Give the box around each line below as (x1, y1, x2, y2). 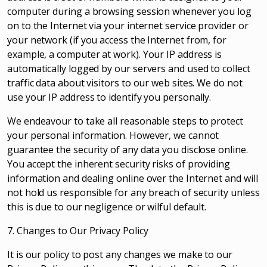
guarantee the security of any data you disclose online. (7, 142, 248, 156)
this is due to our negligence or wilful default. (7, 200, 207, 213)
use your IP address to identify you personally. (7, 90, 212, 104)
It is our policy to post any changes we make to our (7, 247, 232, 261)
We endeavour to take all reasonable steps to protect (7, 114, 243, 128)
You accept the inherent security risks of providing (7, 157, 230, 170)
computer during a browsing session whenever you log (7, 4, 252, 18)
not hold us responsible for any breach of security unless (7, 185, 260, 199)
